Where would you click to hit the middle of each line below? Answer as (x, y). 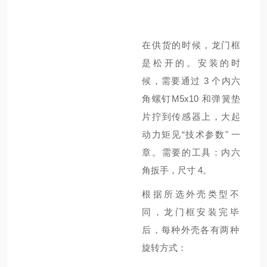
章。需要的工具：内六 (191, 152)
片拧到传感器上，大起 (191, 117)
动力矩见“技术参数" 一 (191, 134)
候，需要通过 (173, 81)
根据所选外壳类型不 (190, 194)
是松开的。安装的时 (191, 63)
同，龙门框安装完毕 (190, 212)
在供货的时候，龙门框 (191, 45)
